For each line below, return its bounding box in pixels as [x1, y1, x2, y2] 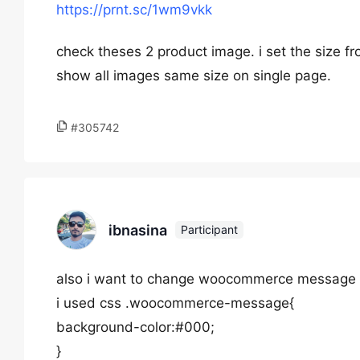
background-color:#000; [56, 319, 215, 335]
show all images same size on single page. [56, 67, 331, 84]
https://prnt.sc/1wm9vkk [56, 2, 212, 18]
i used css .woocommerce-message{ [56, 295, 294, 311]
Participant [181, 223, 238, 236]
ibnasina [108, 221, 167, 239]
